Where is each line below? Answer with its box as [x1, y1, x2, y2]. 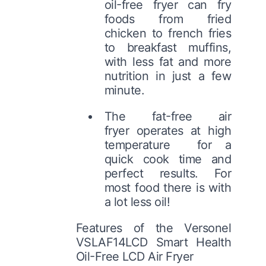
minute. [104, 83, 145, 97]
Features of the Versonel [75, 220, 232, 235]
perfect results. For [104, 166, 232, 180]
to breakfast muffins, [104, 40, 232, 55]
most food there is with [104, 180, 232, 195]
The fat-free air [104, 109, 232, 123]
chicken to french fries [104, 26, 232, 40]
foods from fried [104, 11, 232, 26]
